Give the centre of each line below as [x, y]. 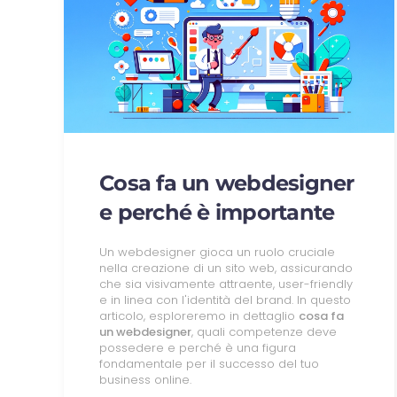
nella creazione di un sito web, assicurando [226, 268]
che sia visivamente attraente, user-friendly [226, 284]
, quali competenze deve [264, 331]
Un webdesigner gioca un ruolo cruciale [217, 252]
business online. [145, 379]
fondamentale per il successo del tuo [209, 363]
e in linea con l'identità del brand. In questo [225, 300]
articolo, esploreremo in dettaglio [199, 315]
